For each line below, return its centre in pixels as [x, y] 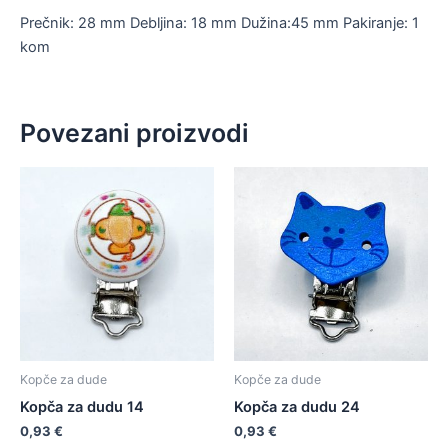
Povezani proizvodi [134, 133]
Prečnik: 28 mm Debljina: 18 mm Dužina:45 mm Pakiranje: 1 [219, 22]
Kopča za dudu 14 [82, 406]
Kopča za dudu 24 [297, 406]
